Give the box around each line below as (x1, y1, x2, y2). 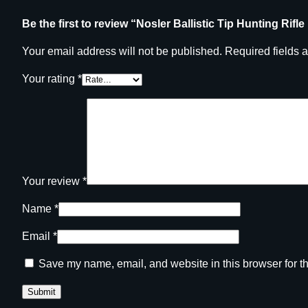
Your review (22, 175, 82, 188)
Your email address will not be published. (22, 45, 222, 58)
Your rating (22, 73, 78, 85)
